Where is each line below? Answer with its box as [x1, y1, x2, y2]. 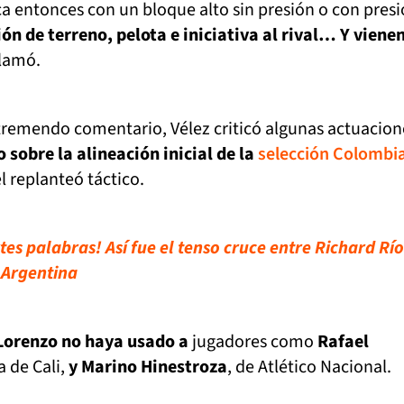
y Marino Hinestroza [69, 354, 227, 380]
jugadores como [188, 329, 317, 354]
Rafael [317, 329, 369, 354]
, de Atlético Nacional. [227, 354, 391, 380]
